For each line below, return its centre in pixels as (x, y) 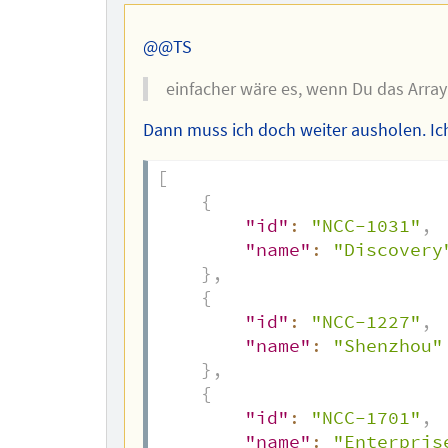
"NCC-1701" (365, 418)
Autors (335, 30)
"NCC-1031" (365, 226)
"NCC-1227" (365, 322)
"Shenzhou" (387, 346)
